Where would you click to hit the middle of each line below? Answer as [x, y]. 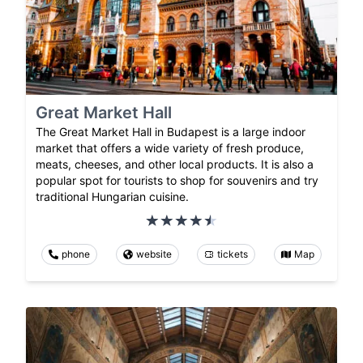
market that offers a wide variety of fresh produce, [170, 147]
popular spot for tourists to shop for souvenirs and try [177, 180]
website [154, 254]
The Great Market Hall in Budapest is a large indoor [171, 131]
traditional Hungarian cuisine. [112, 196]
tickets [233, 254]
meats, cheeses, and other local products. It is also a [175, 164]
